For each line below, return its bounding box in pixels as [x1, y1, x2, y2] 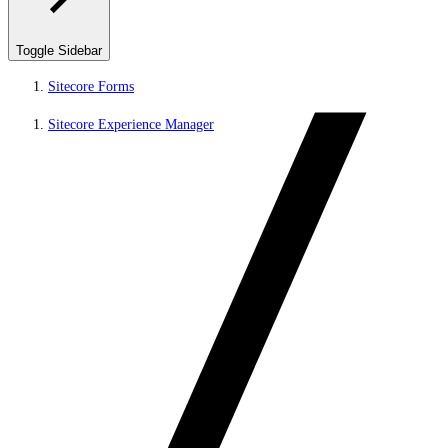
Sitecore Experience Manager [48, 117, 214, 132]
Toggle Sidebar [16, 43, 102, 58]
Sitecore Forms [48, 79, 134, 94]
